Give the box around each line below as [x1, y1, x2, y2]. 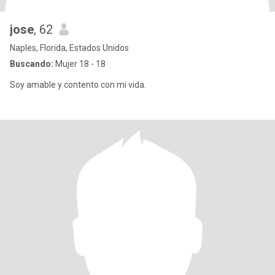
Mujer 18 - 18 [53, 59, 106, 69]
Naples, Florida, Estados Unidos [10, 43, 129, 53]
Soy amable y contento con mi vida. [10, 80, 146, 90]
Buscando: [10, 59, 53, 69]
